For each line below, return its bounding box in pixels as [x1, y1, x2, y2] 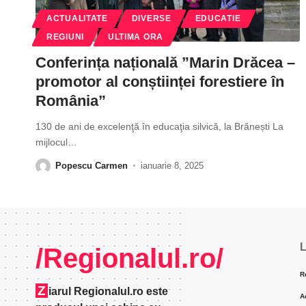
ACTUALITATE [46, 14, 108, 23]
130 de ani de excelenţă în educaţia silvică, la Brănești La [36, 120, 283, 132]
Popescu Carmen [55, 160, 128, 171]
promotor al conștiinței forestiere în [36, 72, 284, 90]
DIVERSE [131, 14, 171, 23]
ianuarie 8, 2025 [140, 160, 204, 171]
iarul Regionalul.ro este [48, 285, 168, 297]
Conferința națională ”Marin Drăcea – [36, 53, 295, 71]
